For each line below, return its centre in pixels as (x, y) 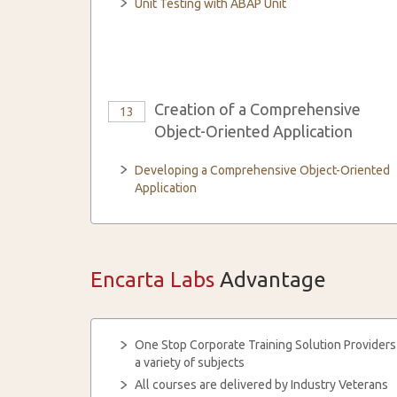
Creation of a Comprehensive (257, 109)
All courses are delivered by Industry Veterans (261, 385)
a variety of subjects (190, 362)
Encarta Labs (152, 280)
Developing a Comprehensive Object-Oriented (262, 170)
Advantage (270, 280)
